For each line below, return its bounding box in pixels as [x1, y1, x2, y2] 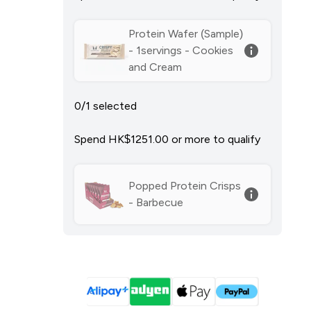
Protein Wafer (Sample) [128, 28, 244, 40]
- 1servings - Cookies [128, 44, 234, 56]
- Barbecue [128, 196, 184, 208]
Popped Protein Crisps [128, 180, 242, 192]
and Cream [128, 61, 183, 73]
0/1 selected [74, 100, 137, 112]
